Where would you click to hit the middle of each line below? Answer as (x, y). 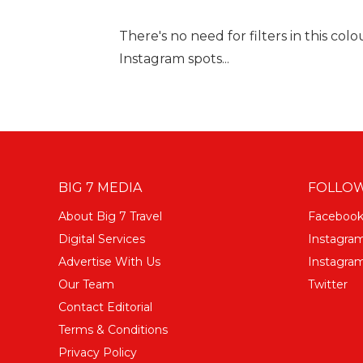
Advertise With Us (109, 261)
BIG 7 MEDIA (100, 187)
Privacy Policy (98, 352)
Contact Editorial (105, 307)
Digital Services (102, 239)
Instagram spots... (174, 58)
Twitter (327, 284)
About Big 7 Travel (110, 216)
